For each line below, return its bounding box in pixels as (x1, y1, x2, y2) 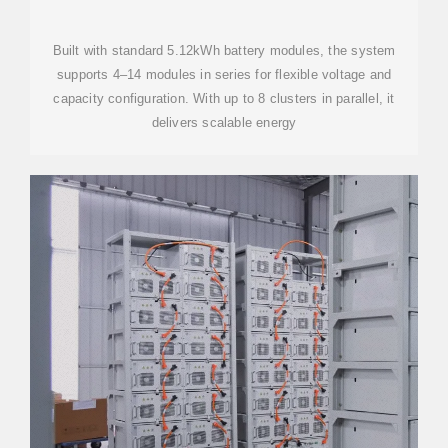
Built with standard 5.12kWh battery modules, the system (52, 43, 396, 58)
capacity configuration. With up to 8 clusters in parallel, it (53, 91, 395, 106)
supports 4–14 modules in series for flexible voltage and (56, 67, 392, 82)
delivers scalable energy (151, 115, 297, 130)
